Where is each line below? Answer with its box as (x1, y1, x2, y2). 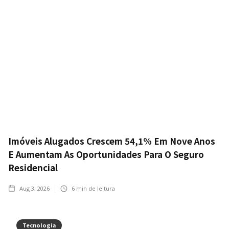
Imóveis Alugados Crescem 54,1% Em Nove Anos (8, 134, 215, 148)
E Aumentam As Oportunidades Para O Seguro (8, 148, 204, 161)
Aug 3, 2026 (19, 185, 50, 193)
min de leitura (75, 185, 115, 193)
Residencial (8, 161, 58, 174)
